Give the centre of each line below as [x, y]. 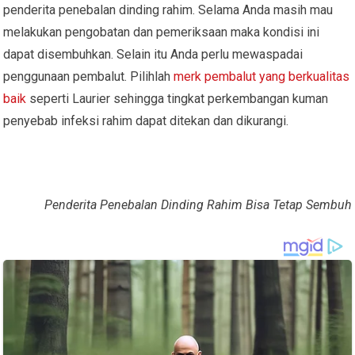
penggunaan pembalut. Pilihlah [89, 76]
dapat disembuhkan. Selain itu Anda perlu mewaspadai [153, 54]
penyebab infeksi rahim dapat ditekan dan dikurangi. [146, 120]
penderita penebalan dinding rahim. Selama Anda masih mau [168, 10]
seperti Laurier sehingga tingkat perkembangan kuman [177, 98]
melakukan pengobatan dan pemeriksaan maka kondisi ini [162, 32]
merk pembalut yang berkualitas [262, 76]
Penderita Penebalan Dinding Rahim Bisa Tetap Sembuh [198, 204]
